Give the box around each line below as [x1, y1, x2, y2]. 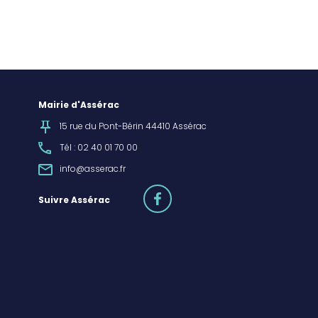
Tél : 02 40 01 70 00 [59, 141, 138, 155]
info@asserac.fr [59, 162, 126, 177]
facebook [170, 185, 217, 199]
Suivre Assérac [38, 193, 110, 208]
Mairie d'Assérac [38, 98, 119, 113]
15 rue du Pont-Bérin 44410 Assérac [59, 119, 207, 134]
